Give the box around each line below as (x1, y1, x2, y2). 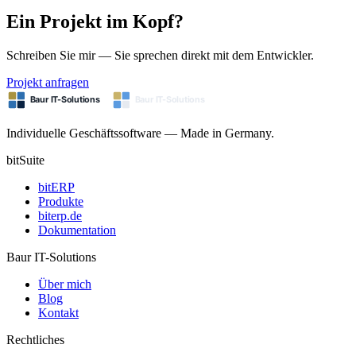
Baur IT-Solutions (6, 250, 96, 264)
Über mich (38, 277, 91, 291)
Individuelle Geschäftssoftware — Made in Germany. (6, 126, 274, 140)
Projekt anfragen (6, 75, 89, 89)
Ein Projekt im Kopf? (6, 10, 184, 32)
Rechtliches (6, 332, 64, 346)
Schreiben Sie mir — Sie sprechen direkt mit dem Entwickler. (6, 48, 314, 62)
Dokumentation (38, 222, 116, 237)
